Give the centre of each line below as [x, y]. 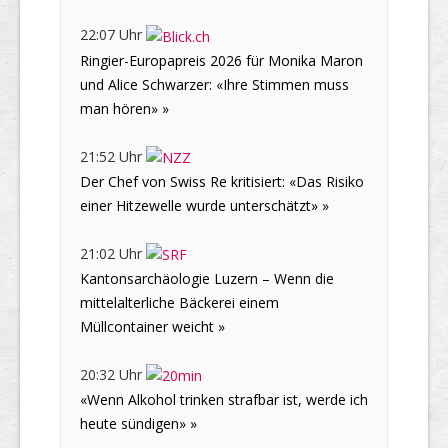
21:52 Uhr [113, 156]
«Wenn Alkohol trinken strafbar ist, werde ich [224, 400]
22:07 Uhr [113, 35]
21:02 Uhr [113, 253]
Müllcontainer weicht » [152, 326]
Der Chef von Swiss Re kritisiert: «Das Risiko [222, 181]
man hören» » [124, 108]
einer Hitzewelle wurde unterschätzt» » [204, 205]
